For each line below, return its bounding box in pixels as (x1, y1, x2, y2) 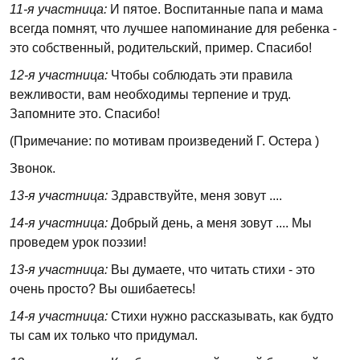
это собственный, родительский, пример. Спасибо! (10, 41, 312, 55)
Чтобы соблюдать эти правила (108, 68, 292, 82)
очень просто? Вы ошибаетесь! (10, 282, 195, 296)
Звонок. (10, 162, 55, 175)
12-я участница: (10, 68, 108, 82)
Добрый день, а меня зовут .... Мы (108, 216, 312, 230)
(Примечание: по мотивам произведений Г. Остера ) (10, 134, 319, 148)
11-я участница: (10, 2, 107, 16)
